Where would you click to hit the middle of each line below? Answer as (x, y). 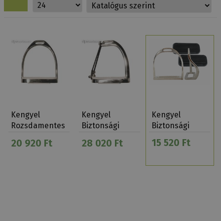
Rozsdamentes (38, 126)
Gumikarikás (104, 137)
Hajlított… (169, 137)
